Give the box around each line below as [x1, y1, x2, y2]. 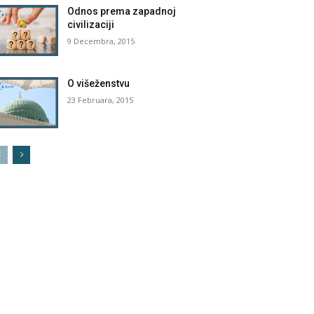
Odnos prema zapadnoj [67, 5, 177, 17]
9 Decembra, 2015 [67, 35, 135, 46]
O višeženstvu [67, 77, 130, 89]
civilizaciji [67, 18, 115, 30]
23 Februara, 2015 [67, 94, 134, 105]
